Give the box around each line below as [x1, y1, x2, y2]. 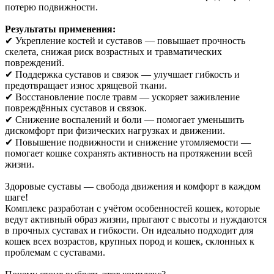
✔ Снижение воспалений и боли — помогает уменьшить [5, 114, 244, 125]
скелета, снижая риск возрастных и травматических [5, 46, 222, 57]
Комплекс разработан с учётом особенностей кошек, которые [5, 202, 260, 213]
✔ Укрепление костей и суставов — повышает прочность [5, 35, 245, 46]
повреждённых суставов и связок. [5, 102, 147, 113]
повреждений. [5, 57, 64, 68]
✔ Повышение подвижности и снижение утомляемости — [5, 136, 251, 147]
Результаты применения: [5, 23, 116, 34]
